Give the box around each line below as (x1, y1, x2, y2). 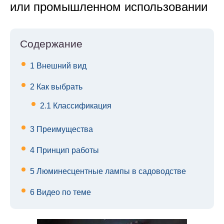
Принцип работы (34, 146, 99, 155)
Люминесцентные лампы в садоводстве (34, 167, 186, 176)
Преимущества (34, 125, 93, 134)
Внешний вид (34, 61, 86, 70)
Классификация (51, 101, 111, 110)
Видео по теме (34, 188, 91, 197)
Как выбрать (34, 82, 82, 91)
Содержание (20, 38, 82, 50)
